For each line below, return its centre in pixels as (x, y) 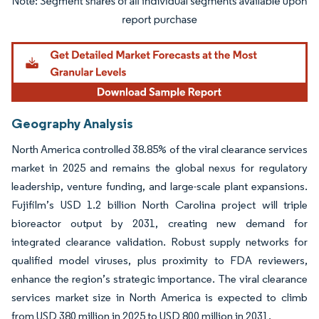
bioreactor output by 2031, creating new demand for (159, 223)
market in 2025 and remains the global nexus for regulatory (159, 167)
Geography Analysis (72, 123)
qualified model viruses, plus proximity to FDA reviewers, (159, 260)
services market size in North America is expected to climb (159, 297)
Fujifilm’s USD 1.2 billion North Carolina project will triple (159, 204)
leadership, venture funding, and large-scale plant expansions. (159, 186)
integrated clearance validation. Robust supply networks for (159, 241)
